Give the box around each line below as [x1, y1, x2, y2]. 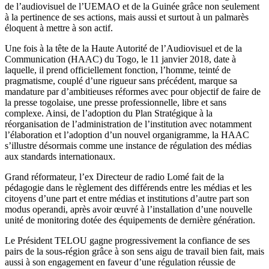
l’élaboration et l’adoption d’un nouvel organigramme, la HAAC [5, 129, 249, 140]
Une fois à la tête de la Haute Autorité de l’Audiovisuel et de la [5, 43, 242, 53]
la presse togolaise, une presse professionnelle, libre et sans [5, 97, 226, 107]
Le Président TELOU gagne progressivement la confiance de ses [5, 235, 250, 246]
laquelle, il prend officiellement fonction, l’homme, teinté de [5, 64, 231, 75]
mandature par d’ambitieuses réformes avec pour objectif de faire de [5, 86, 261, 97]
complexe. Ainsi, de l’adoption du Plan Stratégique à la [5, 107, 213, 118]
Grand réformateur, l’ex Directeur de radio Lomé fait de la [5, 171, 224, 182]
